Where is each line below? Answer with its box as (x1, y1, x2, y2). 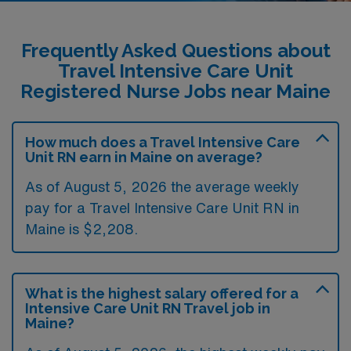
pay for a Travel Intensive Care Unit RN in (25, 200, 299, 215)
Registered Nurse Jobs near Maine (20, 79, 331, 103)
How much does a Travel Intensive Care (25, 133, 300, 150)
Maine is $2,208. (25, 221, 138, 236)
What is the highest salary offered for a (25, 284, 299, 302)
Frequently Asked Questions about (20, 38, 331, 62)
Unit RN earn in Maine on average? (25, 148, 262, 165)
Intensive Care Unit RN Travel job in (25, 299, 270, 317)
